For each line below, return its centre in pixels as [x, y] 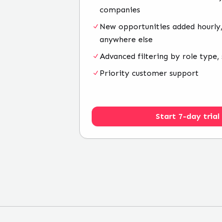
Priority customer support [149, 73]
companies [120, 10]
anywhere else [126, 39]
